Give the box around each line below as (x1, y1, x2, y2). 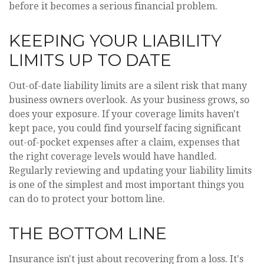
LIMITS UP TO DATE (9, 50, 171, 70)
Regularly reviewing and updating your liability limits (9, 165, 252, 176)
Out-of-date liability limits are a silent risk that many (9, 80, 247, 91)
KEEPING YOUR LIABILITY (9, 31, 222, 51)
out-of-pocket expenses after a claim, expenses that (9, 137, 240, 148)
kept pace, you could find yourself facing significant (9, 123, 241, 134)
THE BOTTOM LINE (9, 223, 167, 243)
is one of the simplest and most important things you (9, 179, 244, 190)
